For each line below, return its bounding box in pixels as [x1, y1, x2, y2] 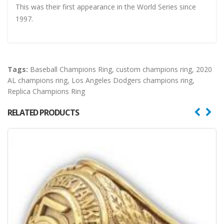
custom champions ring [116, 64, 192, 74]
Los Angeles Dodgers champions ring [71, 75, 192, 85]
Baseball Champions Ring [30, 64, 112, 74]
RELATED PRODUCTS [7, 106, 79, 118]
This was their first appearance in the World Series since [15, 1, 196, 11]
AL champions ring [7, 75, 67, 85]
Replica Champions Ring [7, 86, 85, 96]
